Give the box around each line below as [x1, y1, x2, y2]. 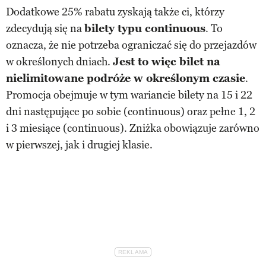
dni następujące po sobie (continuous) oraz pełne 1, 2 [6, 104, 255, 118]
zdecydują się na [6, 21, 84, 35]
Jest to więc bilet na [113, 55, 220, 68]
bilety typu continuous [84, 21, 205, 35]
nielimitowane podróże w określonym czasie [6, 71, 245, 85]
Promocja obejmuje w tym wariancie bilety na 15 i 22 [6, 88, 252, 102]
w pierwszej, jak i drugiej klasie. [6, 138, 153, 151]
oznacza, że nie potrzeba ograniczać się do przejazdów [6, 38, 256, 52]
